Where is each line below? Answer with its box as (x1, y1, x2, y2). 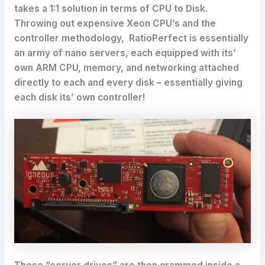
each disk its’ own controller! (14, 91, 146, 103)
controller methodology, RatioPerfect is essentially (14, 32, 248, 44)
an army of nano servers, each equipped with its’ (14, 47, 236, 59)
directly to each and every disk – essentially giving (14, 76, 243, 88)
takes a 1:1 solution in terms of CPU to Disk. (14, 2, 210, 14)
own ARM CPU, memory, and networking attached (14, 62, 239, 73)
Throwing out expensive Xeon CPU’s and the (14, 17, 216, 29)
